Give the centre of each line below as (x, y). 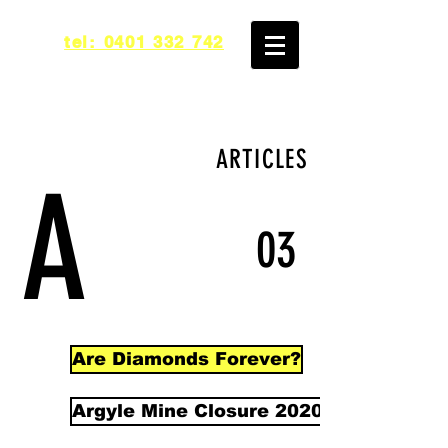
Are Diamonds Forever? (186, 359)
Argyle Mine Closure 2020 (197, 411)
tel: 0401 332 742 (144, 42)
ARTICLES (261, 159)
